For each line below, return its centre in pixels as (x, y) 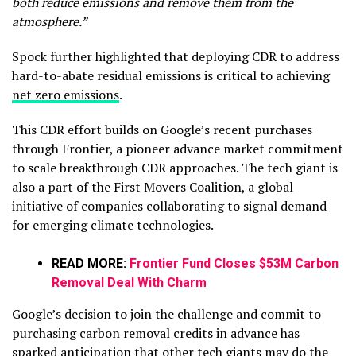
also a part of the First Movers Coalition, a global (153, 186)
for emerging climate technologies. (114, 224)
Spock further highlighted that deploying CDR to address (176, 56)
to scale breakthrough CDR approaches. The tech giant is (175, 167)
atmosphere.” (50, 21)
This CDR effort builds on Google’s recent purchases (162, 129)
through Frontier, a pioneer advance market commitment (178, 148)
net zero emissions (66, 94)
